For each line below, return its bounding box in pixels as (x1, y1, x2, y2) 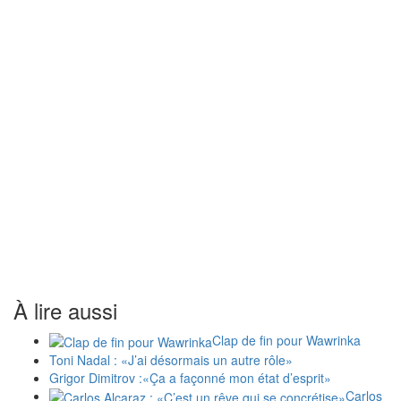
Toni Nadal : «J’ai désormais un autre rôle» (49, 350, 293, 369)
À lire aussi (13, 294, 117, 326)
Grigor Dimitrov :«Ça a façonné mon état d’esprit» (49, 368, 331, 387)
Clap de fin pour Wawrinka (212, 330, 361, 349)
